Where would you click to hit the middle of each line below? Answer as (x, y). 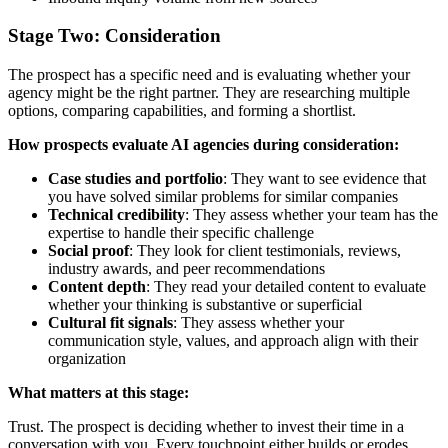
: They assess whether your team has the (311, 215)
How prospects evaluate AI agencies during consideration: (203, 145)
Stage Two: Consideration (114, 36)
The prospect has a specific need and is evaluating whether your (209, 75)
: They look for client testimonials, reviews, (265, 251)
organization (87, 359)
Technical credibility (116, 215)
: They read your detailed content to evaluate (286, 287)
